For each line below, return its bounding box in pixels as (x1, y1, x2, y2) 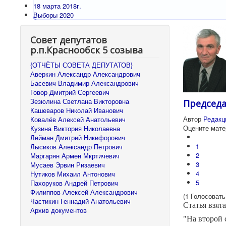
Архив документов (30, 205, 87, 215)
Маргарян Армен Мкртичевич (30, 151, 120, 161)
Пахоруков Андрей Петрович (30, 178, 118, 188)
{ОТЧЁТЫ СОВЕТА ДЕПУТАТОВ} (30, 60, 133, 70)
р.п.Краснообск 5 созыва (30, 44, 143, 56)
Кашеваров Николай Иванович (30, 105, 123, 116)
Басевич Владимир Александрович (30, 78, 139, 88)
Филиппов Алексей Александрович (30, 187, 138, 197)
